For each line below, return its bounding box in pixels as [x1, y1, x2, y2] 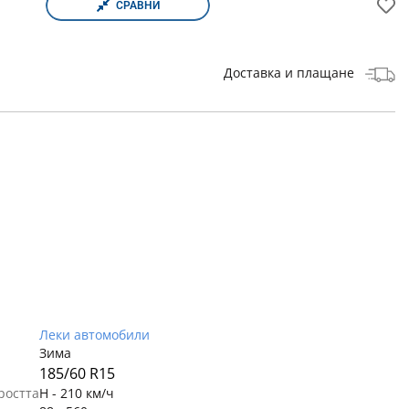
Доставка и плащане [223, 63, 354, 81]
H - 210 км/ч [38, 383, 114, 402]
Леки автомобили [38, 325, 150, 343]
